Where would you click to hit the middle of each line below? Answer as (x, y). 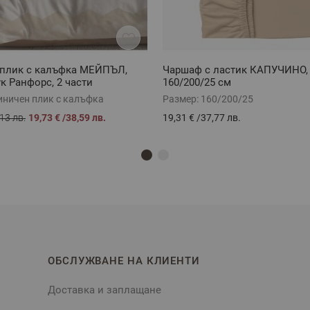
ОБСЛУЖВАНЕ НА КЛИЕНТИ (124, 261)
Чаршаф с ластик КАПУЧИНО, (235, 70)
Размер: (182, 99)
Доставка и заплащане (104, 290)
